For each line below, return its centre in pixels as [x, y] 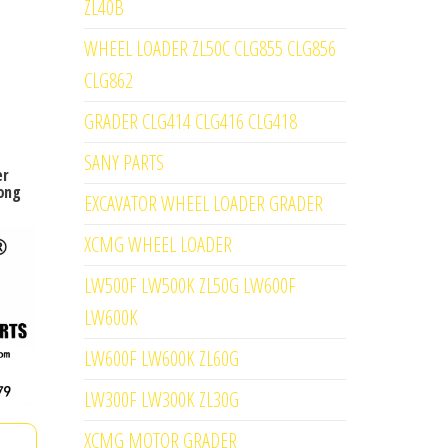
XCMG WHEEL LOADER [157, 244]
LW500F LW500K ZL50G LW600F [189, 285]
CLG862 [108, 80]
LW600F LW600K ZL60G [161, 358]
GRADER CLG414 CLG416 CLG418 [190, 121]
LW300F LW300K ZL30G [161, 399]
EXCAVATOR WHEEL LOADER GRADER [203, 203]
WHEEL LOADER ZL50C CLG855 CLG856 [209, 48]
